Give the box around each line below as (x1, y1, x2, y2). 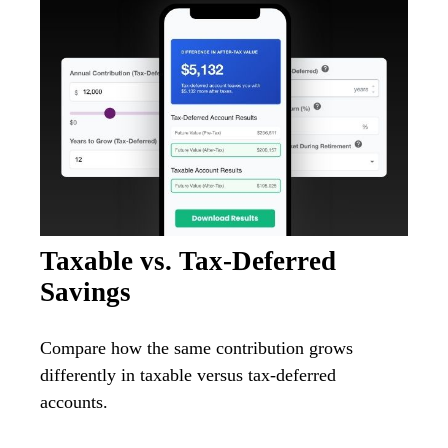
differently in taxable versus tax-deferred (40, 365, 336, 386)
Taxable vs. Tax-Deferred (40, 246, 336, 277)
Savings (40, 277, 131, 308)
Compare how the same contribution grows (40, 338, 353, 359)
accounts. (40, 392, 108, 413)
